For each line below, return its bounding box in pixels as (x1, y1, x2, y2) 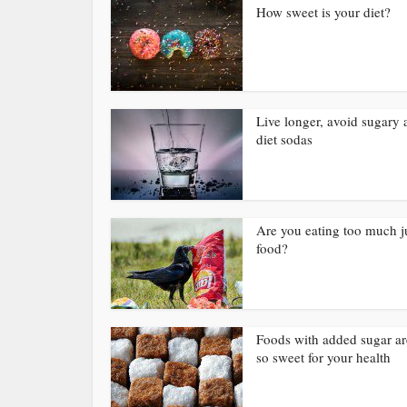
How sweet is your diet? (256, 3, 391, 21)
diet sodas (256, 130, 313, 148)
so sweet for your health (256, 348, 391, 366)
